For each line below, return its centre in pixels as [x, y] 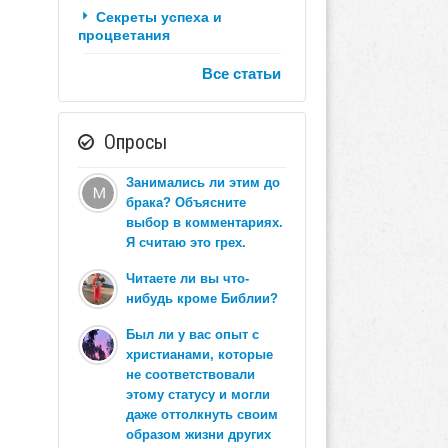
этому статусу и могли [197, 394]
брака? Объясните [185, 202]
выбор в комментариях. [204, 222]
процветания [123, 33]
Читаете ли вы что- [187, 278]
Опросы [135, 141]
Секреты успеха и [158, 15]
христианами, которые [199, 354]
